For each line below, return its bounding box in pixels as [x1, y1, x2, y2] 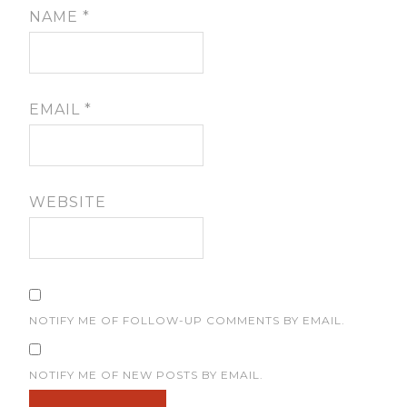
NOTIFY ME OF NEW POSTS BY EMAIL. [29, 367, 264, 382]
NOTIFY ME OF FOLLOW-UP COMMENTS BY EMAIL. [29, 313, 346, 327]
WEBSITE [29, 193, 107, 211]
